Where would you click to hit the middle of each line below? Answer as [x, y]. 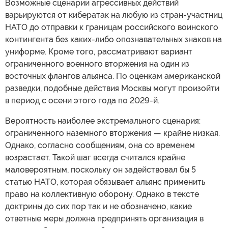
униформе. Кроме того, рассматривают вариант [99, 52]
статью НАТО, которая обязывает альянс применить [105, 182]
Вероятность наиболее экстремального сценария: [103, 121]
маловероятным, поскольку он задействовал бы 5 [101, 170]
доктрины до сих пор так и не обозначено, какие [98, 207]
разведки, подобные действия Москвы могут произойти [112, 89]
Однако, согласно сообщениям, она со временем [100, 146]
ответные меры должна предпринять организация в [104, 219]
